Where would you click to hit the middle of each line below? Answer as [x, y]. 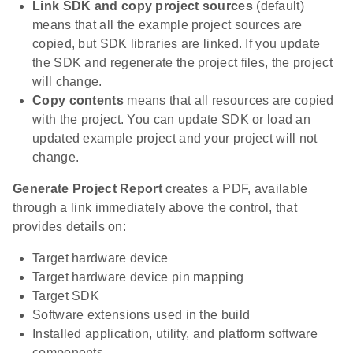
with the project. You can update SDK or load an [172, 119]
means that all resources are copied [229, 100]
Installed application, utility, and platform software [175, 333]
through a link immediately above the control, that [155, 207]
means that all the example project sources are [167, 24]
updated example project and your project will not [175, 138]
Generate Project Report [87, 188]
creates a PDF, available [235, 188]
